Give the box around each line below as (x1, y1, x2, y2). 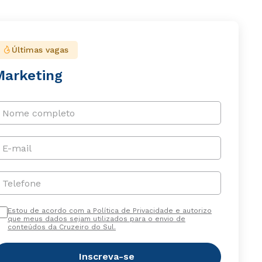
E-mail (2, 142, 32, 154)
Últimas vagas (11, 45, 68, 55)
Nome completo (2, 107, 75, 119)
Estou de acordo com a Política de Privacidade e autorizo (7, 206, 212, 215)
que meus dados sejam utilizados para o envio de (7, 215, 185, 223)
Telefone (2, 177, 41, 189)
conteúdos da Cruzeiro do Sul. (7, 223, 116, 232)
